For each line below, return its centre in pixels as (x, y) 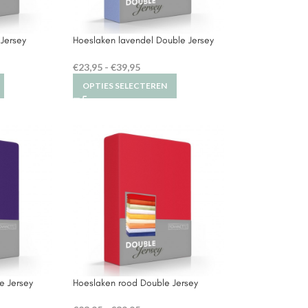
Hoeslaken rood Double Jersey (135, 283)
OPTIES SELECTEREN (124, 85)
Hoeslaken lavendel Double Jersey (143, 40)
